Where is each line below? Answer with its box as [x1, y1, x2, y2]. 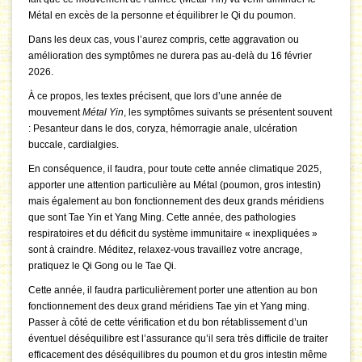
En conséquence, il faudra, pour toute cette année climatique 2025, [28, 163, 322, 175]
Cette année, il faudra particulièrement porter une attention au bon [28, 284, 318, 297]
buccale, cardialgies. [28, 139, 119, 151]
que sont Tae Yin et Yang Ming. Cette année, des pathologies [28, 212, 296, 224]
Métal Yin [82, 107, 124, 119]
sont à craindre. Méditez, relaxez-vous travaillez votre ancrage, [28, 244, 302, 256]
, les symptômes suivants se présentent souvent [124, 107, 332, 119]
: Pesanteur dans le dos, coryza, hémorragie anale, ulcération [28, 123, 297, 135]
